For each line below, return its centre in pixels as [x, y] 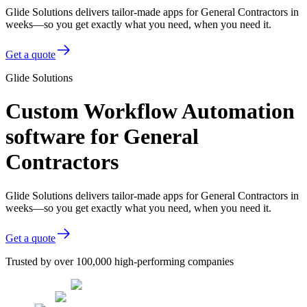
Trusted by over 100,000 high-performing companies [120, 261]
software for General [102, 137]
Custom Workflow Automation [150, 111]
